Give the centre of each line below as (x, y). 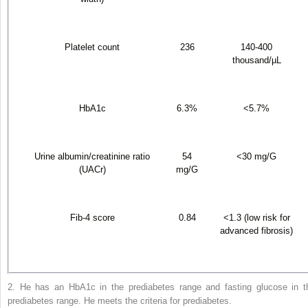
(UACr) (92, 169)
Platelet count (92, 47)
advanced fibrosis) (256, 230)
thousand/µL (256, 60)
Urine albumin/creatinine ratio (92, 156)
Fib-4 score (92, 217)
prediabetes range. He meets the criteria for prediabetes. (120, 300)
